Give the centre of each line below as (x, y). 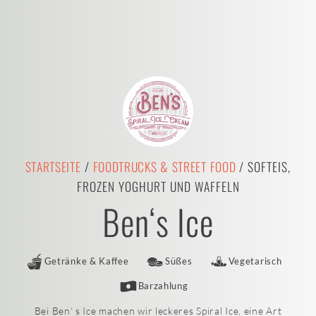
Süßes (178, 261)
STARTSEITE (53, 166)
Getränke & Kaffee (86, 261)
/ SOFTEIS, (263, 166)
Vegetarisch (255, 261)
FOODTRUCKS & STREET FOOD (164, 166)
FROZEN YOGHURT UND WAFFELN (158, 186)
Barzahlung (163, 286)
